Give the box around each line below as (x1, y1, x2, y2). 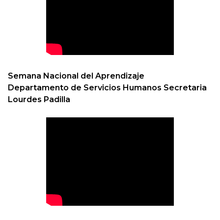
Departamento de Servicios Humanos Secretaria (8, 83, 207, 93)
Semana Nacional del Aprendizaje (8, 71, 144, 81)
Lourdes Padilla (8, 95, 70, 105)
